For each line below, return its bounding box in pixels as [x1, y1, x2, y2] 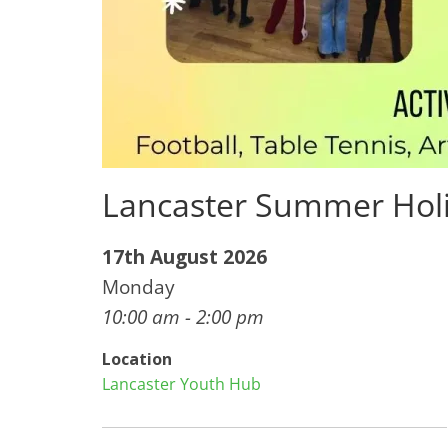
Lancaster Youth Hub [102, 373, 261, 395]
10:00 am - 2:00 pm [102, 303, 264, 330]
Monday [102, 273, 175, 300]
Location [102, 348, 172, 370]
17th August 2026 [102, 243, 267, 270]
